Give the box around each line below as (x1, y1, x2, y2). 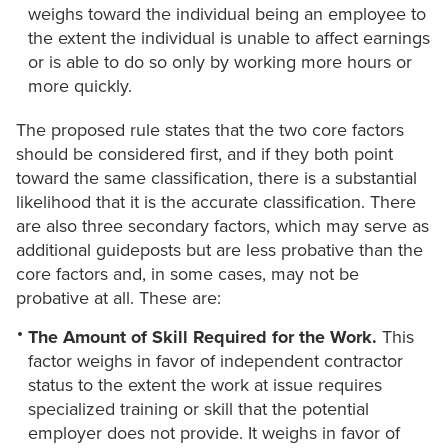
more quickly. (28, 75, 132, 98)
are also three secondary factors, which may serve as (16, 215, 429, 238)
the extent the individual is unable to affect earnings (28, 27, 430, 50)
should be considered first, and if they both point (16, 143, 393, 166)
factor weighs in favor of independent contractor (28, 350, 403, 373)
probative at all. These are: (16, 287, 221, 310)
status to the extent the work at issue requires (28, 374, 382, 397)
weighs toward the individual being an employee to (28, 3, 426, 26)
